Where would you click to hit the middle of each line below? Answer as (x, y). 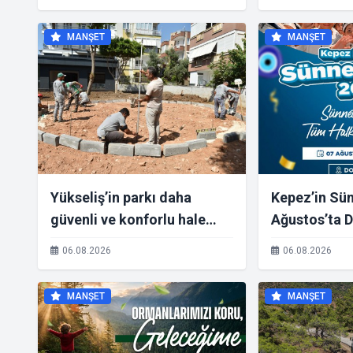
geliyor (73, 242)
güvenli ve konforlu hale (128, 219)
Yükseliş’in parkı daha (121, 197)
